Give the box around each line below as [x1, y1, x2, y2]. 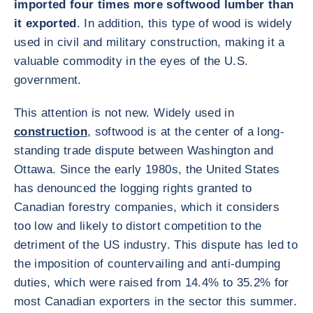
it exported [14, 17, 77, 30]
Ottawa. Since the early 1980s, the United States [14, 163, 280, 176]
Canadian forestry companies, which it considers [14, 201, 279, 214]
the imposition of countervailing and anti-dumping [14, 257, 281, 270]
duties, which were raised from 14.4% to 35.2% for [14, 276, 289, 289]
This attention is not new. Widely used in [14, 106, 234, 119]
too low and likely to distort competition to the [14, 219, 262, 233]
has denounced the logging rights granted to [14, 182, 252, 195]
